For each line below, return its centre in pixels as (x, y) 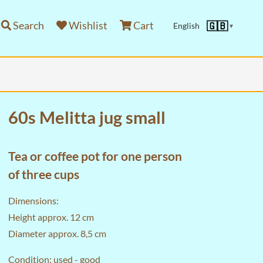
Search (28, 25)
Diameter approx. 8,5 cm (57, 233)
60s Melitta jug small (87, 117)
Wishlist (87, 25)
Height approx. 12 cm (51, 217)
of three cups (44, 174)
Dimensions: (33, 200)
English (186, 26)
